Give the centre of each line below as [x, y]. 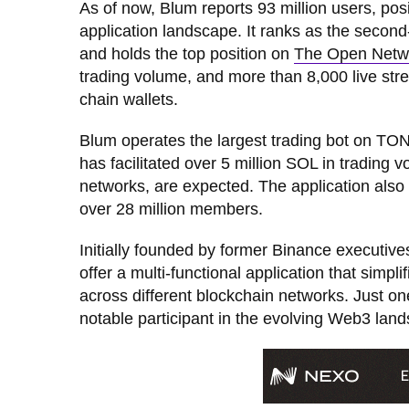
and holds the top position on [187, 53]
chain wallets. [131, 99]
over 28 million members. [173, 209]
